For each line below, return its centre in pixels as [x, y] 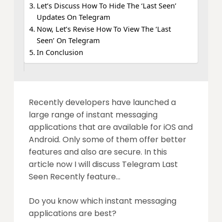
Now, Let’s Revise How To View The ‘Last [104, 29]
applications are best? [73, 213]
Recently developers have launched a [102, 102]
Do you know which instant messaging [103, 201]
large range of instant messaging [93, 114]
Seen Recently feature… [75, 176]
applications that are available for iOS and [111, 127]
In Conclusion [60, 52]
